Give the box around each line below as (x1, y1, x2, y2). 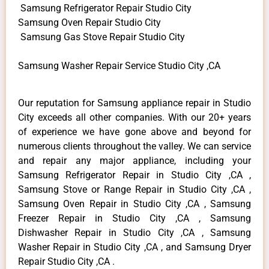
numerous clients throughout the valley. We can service (18, 140, 251, 152)
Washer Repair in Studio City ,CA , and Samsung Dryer (18, 241, 251, 253)
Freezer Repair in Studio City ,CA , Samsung (18, 212, 251, 224)
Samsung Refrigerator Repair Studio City (18, 2, 192, 14)
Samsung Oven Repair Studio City (18, 16, 161, 28)
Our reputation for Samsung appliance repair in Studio (18, 97, 251, 109)
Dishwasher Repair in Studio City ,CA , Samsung (18, 226, 251, 238)
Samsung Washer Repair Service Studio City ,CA (18, 59, 220, 71)
